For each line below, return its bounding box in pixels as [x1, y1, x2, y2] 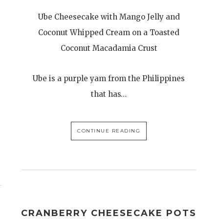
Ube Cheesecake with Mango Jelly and [38, 12, 180, 22]
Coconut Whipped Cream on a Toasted [38, 28, 180, 38]
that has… [91, 89, 127, 99]
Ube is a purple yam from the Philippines [33, 74, 185, 84]
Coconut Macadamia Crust [60, 44, 157, 53]
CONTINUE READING [77, 128, 141, 134]
